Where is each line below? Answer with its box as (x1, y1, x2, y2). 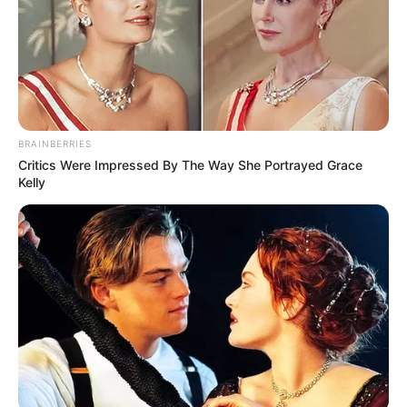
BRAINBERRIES (18, 138, 92, 150)
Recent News (14, 243, 104, 261)
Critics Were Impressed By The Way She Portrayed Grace (18, 157, 362, 174)
